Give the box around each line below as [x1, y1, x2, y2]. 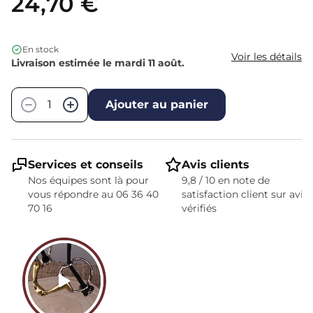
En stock [22, 43, 59, 54]
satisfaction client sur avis [182, 187, 308, 201]
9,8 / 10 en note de [182, 173, 270, 187]
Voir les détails [231, 50, 302, 63]
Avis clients [182, 157, 249, 171]
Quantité [10, 71, 61, 85]
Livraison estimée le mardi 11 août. [11, 56, 184, 69]
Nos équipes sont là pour [28, 173, 149, 187]
